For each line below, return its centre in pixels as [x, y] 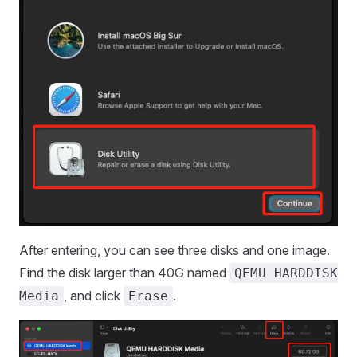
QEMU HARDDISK [286, 273]
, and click [94, 296]
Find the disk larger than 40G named [124, 273]
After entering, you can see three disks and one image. [175, 251]
